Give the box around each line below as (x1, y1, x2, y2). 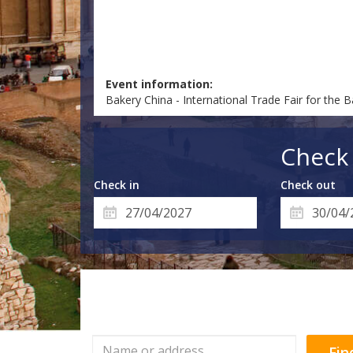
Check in (94, 177, 140, 193)
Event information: (106, 76, 214, 92)
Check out (280, 177, 336, 193)
